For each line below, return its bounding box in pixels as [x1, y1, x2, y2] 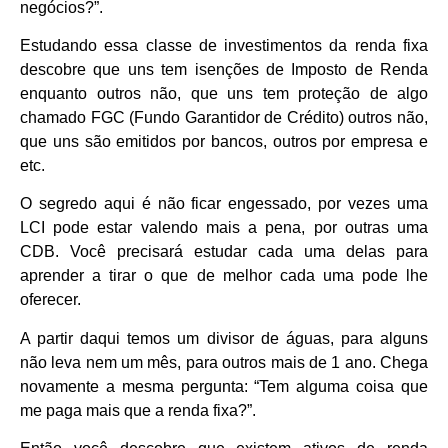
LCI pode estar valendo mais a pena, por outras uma [20, 219, 428, 237]
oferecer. [20, 291, 81, 309]
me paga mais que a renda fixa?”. [20, 401, 256, 419]
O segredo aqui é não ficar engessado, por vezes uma [20, 195, 428, 213]
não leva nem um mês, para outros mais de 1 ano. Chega [20, 353, 428, 371]
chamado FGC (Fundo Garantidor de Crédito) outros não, [20, 109, 428, 127]
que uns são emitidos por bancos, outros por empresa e [20, 133, 428, 151]
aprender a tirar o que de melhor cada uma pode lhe [20, 267, 428, 285]
